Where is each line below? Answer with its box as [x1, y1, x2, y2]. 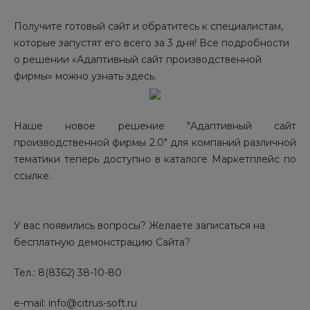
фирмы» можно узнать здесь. [14, 70, 156, 83]
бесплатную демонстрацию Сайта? [14, 236, 190, 249]
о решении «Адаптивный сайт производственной [14, 53, 262, 66]
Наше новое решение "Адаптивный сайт [14, 120, 296, 133]
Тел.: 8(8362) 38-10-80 [14, 266, 122, 280]
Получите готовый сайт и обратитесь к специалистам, [14, 20, 283, 33]
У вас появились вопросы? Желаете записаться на [14, 219, 265, 232]
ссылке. [14, 170, 51, 183]
